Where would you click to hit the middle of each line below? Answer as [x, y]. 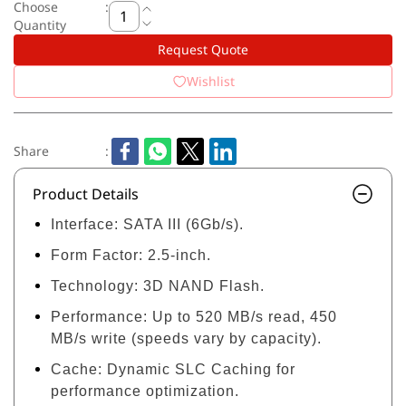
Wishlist [210, 81]
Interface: [85, 224]
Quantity [40, 25]
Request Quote [203, 49]
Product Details [86, 194]
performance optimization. [145, 391]
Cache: [77, 369]
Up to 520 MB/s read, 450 [245, 317]
